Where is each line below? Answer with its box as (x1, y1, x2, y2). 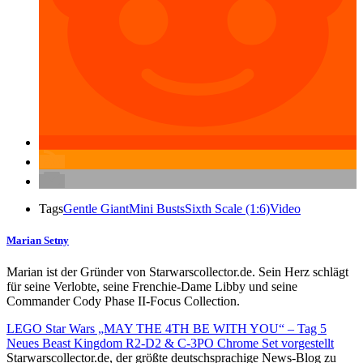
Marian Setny (6, 234, 69, 247)
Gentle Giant (63, 201, 129, 216)
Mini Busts (129, 201, 185, 216)
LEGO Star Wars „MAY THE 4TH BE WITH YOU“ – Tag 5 (6, 322, 327, 336)
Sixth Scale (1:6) (185, 201, 270, 216)
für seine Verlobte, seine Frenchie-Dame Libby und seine (6, 280, 297, 294)
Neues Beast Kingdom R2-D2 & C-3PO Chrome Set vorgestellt (6, 336, 334, 351)
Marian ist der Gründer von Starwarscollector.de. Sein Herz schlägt (6, 265, 348, 280)
